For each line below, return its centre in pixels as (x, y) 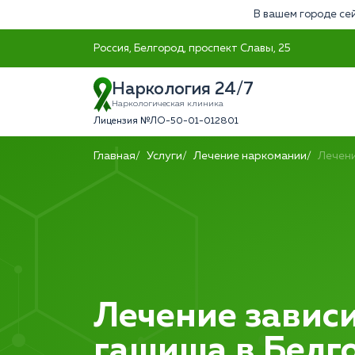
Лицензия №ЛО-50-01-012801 (166, 121)
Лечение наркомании (250, 156)
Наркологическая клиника (168, 104)
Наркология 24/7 (183, 90)
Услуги (164, 156)
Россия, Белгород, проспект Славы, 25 (192, 48)
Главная (115, 156)
